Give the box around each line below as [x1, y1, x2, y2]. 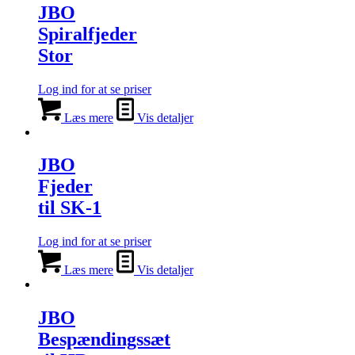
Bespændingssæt [38, 329, 170, 350]
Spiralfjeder [38, 23, 137, 44]
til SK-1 [38, 197, 101, 219]
